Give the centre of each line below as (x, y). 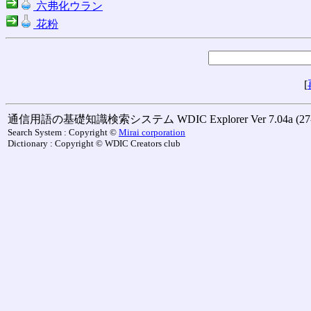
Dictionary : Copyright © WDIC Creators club (94, 144)
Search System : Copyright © (63, 133)
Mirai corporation (152, 133)
